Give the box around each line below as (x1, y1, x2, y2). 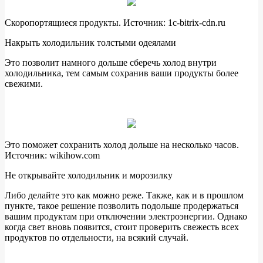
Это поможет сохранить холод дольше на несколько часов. (5, 140, 239, 150)
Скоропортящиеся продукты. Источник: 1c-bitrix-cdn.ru (5, 18, 225, 28)
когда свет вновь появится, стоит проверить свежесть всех (5, 222, 239, 232)
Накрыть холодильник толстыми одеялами (5, 38, 176, 48)
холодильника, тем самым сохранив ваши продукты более (5, 68, 238, 79)
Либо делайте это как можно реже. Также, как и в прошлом (5, 190, 244, 201)
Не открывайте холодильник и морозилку (5, 170, 173, 181)
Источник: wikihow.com (5, 150, 100, 161)
